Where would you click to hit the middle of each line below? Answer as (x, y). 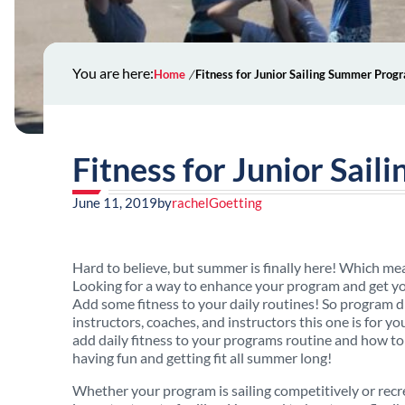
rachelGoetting (217, 202)
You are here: (113, 73)
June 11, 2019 (115, 202)
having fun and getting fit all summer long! (202, 358)
